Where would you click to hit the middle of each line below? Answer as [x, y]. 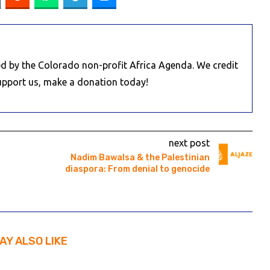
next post [189, 143]
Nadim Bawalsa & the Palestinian [140, 158]
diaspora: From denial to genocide [137, 169]
